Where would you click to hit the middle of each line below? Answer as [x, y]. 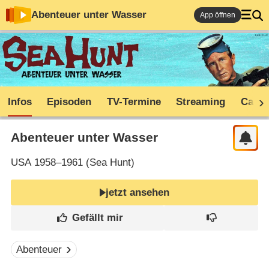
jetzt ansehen [138, 192]
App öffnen [218, 15]
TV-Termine [134, 102]
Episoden [69, 102]
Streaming [201, 102]
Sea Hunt [110, 163]
